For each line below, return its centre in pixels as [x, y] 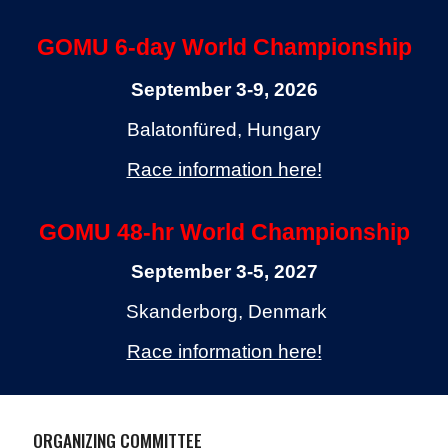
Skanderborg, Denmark [226, 312]
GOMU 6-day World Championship [224, 47]
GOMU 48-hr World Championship [224, 232]
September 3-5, [199, 272]
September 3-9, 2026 [224, 89]
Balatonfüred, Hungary [224, 129]
